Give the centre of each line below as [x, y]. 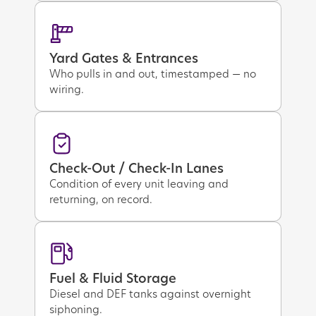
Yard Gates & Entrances [124, 58]
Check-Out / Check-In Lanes [137, 168]
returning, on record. [101, 199]
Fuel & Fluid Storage [113, 278]
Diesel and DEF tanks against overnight [151, 294]
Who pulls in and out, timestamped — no [153, 74]
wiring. [67, 89]
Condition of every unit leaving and [139, 184]
